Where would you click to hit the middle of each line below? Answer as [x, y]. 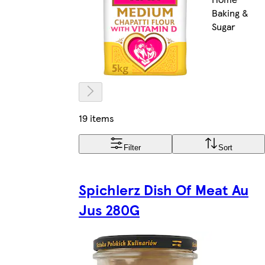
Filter [132, 147]
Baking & [230, 12]
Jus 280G [109, 209]
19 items [96, 118]
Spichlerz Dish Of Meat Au [164, 189]
